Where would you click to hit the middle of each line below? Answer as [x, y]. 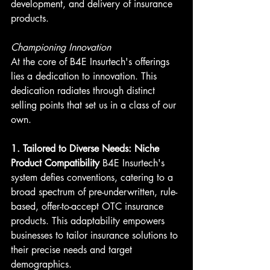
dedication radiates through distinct [84, 90]
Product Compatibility [55, 163]
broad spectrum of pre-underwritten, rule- [94, 192]
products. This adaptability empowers [89, 221]
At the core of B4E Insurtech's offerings [92, 61]
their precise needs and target [73, 250]
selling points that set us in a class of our [95, 105]
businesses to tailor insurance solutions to [96, 235]
